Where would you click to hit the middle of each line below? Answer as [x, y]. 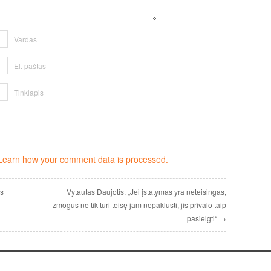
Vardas [25, 39]
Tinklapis [29, 92]
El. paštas [30, 66]
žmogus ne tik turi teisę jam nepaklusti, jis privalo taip [139, 205]
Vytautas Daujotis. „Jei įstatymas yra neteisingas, [146, 191]
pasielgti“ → [207, 218]
